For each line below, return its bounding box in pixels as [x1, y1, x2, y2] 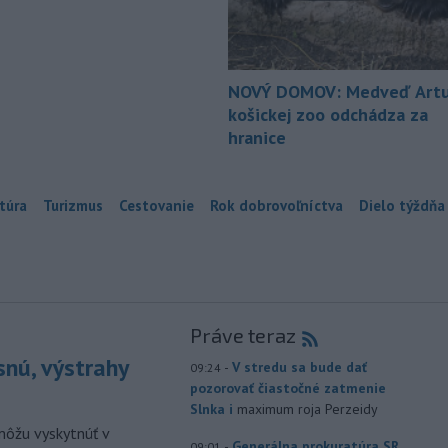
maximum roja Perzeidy [236, 400, 378, 419]
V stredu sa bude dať [231, 358, 367, 377]
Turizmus [43, 196, 103, 216]
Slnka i [189, 400, 237, 419]
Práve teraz [189, 323, 296, 348]
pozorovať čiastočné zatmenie [189, 379, 386, 398]
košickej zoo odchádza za [228, 103, 428, 127]
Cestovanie [119, 196, 194, 216]
